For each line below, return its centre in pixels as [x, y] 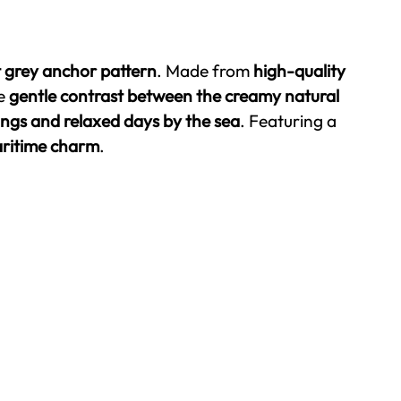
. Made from [205, 71]
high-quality [299, 71]
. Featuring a [288, 121]
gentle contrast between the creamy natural [174, 96]
